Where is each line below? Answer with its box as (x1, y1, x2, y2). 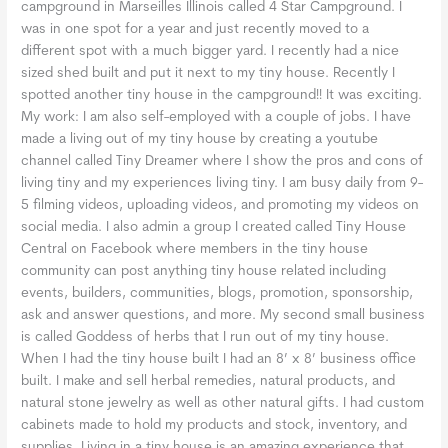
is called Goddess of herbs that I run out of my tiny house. (21, 330, 390, 344)
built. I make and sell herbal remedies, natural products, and (21, 374, 396, 388)
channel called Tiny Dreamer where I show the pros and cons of (21, 154, 424, 168)
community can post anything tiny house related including (21, 264, 387, 278)
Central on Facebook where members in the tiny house (21, 242, 369, 256)
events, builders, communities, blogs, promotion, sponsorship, (21, 286, 414, 300)
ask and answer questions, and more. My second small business (21, 308, 426, 322)
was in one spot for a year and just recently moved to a (21, 22, 370, 36)
